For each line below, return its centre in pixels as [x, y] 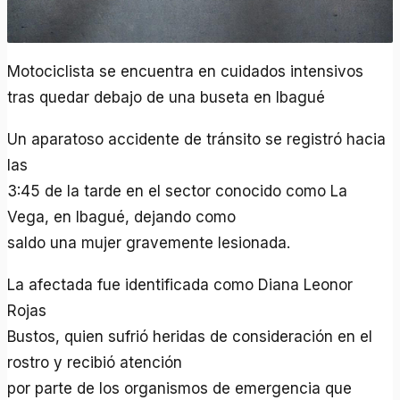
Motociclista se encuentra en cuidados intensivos [186, 71]
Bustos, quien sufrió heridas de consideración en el [190, 336]
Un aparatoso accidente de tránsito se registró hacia [197, 139]
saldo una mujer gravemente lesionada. [149, 242]
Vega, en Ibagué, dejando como [122, 217]
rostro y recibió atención [95, 362]
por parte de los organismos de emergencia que [180, 388]
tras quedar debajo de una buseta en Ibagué [167, 97]
